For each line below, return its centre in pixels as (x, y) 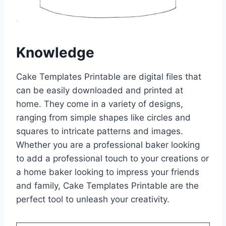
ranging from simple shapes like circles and (103, 118)
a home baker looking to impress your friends (108, 172)
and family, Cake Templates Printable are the (107, 186)
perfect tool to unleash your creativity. (93, 200)
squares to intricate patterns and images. (100, 131)
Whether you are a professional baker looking (108, 145)
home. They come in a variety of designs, (100, 104)
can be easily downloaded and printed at (100, 91)
